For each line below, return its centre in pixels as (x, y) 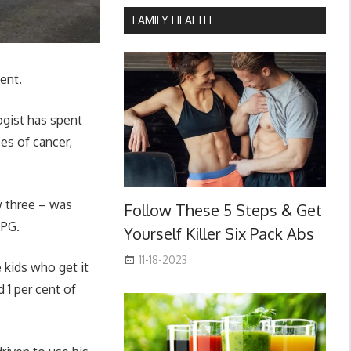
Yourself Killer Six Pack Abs (219, 234)
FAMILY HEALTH (172, 20)
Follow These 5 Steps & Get (223, 210)
